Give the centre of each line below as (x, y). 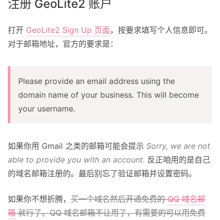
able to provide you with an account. (76, 160)
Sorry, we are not (178, 146)
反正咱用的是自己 (178, 160)
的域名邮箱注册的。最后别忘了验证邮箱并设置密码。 (102, 173)
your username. (47, 109)
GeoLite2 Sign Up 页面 (68, 30)
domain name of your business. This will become (109, 95)
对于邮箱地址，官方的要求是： (63, 44)
